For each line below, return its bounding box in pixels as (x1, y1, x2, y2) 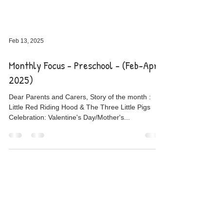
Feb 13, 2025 (9, 73, 44, 79)
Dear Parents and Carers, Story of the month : (9, 128, 151, 136)
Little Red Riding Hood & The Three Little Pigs (9, 138, 80, 146)
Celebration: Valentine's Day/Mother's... (9, 148, 130, 156)
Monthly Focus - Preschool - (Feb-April (9, 93, 164, 108)
